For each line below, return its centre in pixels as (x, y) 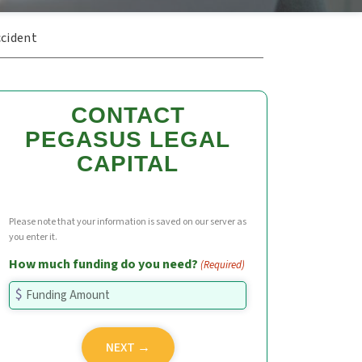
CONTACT (128, 115)
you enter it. (33, 237)
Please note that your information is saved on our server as (128, 222)
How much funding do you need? (103, 264)
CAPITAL (128, 164)
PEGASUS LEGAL (128, 139)
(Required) (223, 265)
